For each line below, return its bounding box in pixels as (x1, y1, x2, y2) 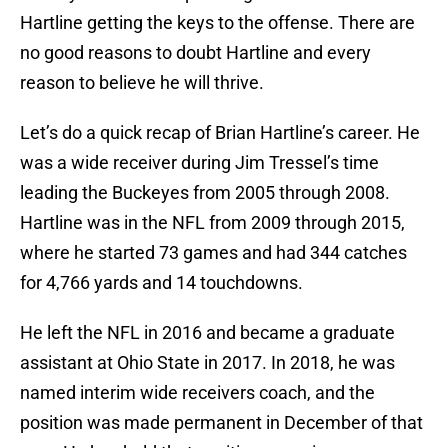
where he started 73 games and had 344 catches (20, 242, 407, 264)
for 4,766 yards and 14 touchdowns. (20, 272, 303, 294)
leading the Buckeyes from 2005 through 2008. (20, 182, 390, 204)
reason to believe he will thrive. (20, 72, 272, 94)
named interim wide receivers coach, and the (20, 382, 375, 404)
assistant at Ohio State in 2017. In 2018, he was (20, 352, 395, 374)
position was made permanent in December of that (20, 412, 423, 434)
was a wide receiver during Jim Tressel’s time (20, 152, 379, 174)
